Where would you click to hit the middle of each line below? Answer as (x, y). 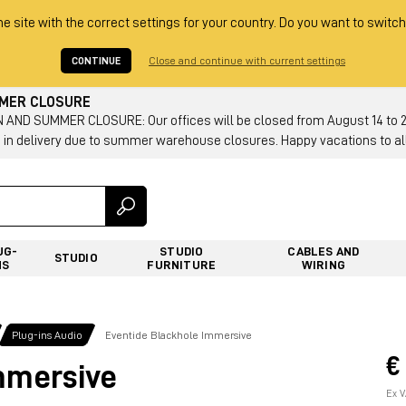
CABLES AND (324, 251)
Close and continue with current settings (247, 61)
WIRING (323, 264)
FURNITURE (182, 264)
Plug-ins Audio (47, 335)
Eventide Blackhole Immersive (179, 335)
